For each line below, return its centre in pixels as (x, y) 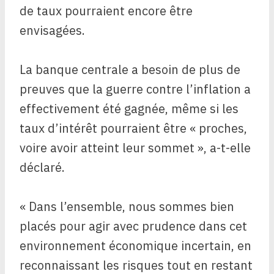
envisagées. (52, 31)
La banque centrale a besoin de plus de (130, 70)
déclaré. (42, 168)
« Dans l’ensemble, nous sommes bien (127, 207)
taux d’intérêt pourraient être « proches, (133, 128)
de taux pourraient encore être (106, 11)
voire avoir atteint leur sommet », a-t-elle (135, 148)
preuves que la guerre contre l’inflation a (135, 89)
